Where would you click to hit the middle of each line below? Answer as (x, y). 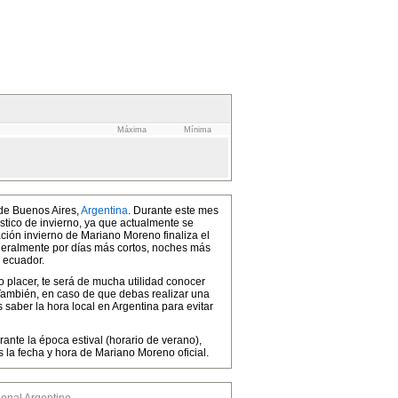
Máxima (131, 130)
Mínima (197, 130)
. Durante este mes (173, 211)
